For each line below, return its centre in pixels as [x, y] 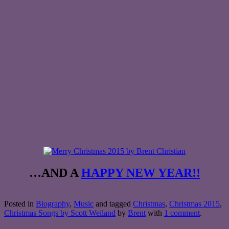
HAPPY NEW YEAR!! [141, 173]
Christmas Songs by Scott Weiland [60, 213]
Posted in [20, 203]
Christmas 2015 [194, 203]
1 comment [182, 213]
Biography [53, 203]
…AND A [55, 173]
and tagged [113, 203]
